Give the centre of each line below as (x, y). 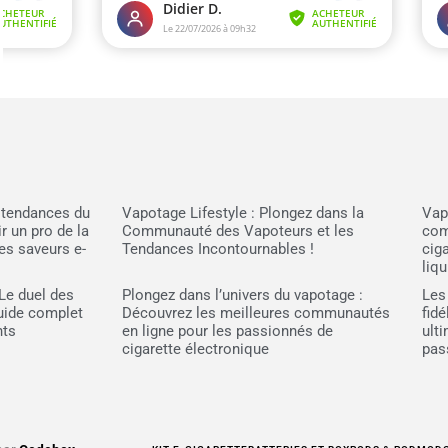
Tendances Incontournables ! (218, 248)
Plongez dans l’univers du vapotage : (243, 294)
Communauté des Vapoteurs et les (238, 230)
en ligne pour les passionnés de (228, 330)
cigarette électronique (196, 348)
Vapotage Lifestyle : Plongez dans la (243, 212)
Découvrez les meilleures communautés (256, 312)
